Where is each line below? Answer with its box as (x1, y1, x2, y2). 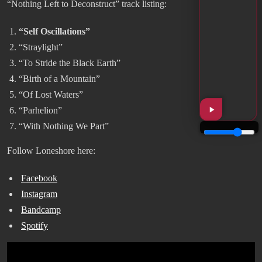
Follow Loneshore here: (7, 145, 95, 156)
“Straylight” (19, 42, 63, 52)
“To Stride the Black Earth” (19, 57, 120, 68)
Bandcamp (21, 204, 61, 215)
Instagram (21, 188, 57, 199)
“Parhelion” (19, 105, 62, 115)
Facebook (21, 173, 57, 183)
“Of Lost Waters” (19, 89, 83, 99)
